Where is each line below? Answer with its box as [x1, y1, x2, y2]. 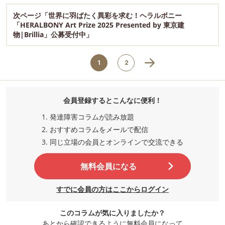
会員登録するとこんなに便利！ [63, 95, 162, 105]
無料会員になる [80, 161, 137, 172]
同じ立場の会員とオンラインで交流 [50, 137, 162, 147]
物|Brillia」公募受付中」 [13, 30, 93, 40]
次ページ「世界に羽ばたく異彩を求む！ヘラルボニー [13, 11, 182, 21]
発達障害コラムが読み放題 [50, 112, 134, 122]
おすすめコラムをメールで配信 [50, 125, 148, 135]
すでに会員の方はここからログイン [56, 184, 169, 194]
